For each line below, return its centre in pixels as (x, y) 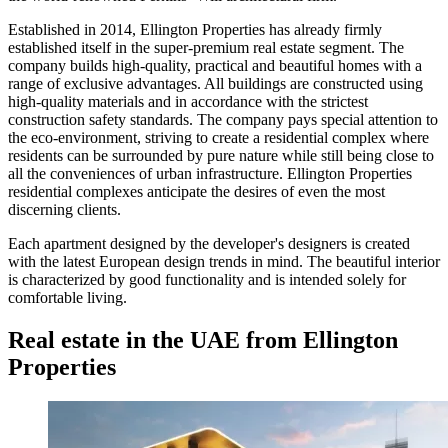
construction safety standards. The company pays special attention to (223, 119)
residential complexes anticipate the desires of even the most (196, 191)
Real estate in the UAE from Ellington (203, 339)
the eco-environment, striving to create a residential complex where (218, 137)
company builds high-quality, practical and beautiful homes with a (215, 65)
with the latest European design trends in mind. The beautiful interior (224, 261)
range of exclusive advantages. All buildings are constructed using (215, 83)
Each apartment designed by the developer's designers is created (209, 243)
